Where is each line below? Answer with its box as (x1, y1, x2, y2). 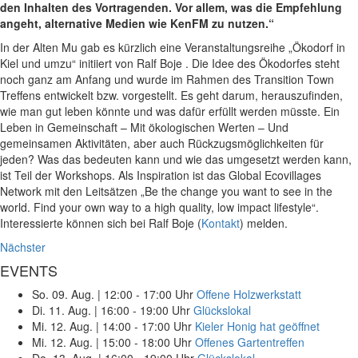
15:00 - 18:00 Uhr (102, 333, 192, 350)
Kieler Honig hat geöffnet (195, 317, 320, 334)
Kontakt (201, 214, 240, 231)
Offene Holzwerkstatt (197, 285, 301, 302)
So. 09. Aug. (32, 285, 94, 302)
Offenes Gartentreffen (195, 333, 304, 350)
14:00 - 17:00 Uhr (102, 317, 192, 334)
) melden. (240, 214, 288, 231)
